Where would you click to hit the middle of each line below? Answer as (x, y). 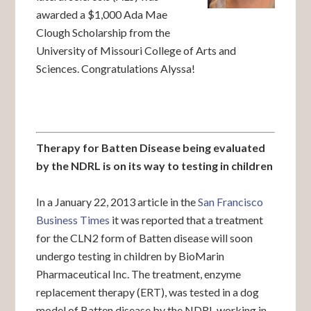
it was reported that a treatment (187, 220)
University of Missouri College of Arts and (136, 50)
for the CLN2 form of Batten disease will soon (145, 238)
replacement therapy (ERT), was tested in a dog (148, 292)
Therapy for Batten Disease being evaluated (151, 148)
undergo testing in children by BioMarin (131, 256)
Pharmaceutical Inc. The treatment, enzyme (139, 274)
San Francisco (231, 202)
